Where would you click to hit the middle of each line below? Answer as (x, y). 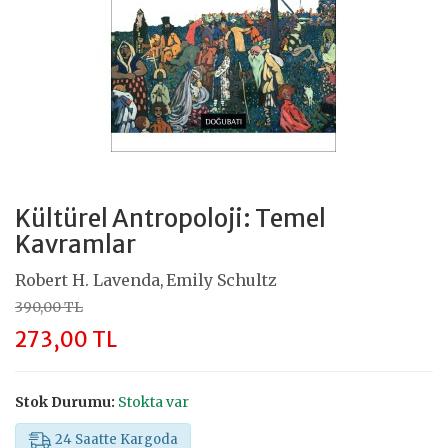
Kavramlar (75, 244)
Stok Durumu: (65, 401)
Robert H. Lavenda (87, 279)
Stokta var (153, 401)
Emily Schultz (221, 279)
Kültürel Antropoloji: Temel (170, 218)
